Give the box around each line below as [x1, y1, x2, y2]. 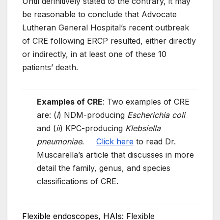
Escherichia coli [127, 110, 185, 120]
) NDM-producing [58, 110, 127, 120]
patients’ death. [22, 62, 78, 72]
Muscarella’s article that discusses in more [37, 150, 194, 160]
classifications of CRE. [37, 176, 118, 187]
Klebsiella [125, 123, 161, 134]
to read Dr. [134, 137, 176, 147]
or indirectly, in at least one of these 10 [22, 49, 166, 59]
